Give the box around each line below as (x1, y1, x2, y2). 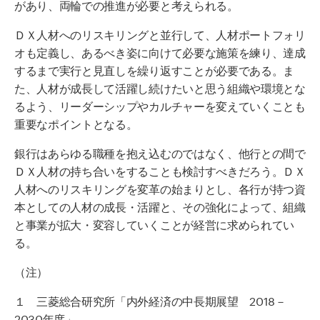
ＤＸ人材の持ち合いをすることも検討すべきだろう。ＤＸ (14, 161, 306, 179)
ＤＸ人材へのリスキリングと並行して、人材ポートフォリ (14, 24, 306, 43)
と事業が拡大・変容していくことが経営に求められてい (14, 214, 294, 233)
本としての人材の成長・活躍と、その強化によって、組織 (14, 196, 306, 215)
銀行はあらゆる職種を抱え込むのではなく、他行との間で (14, 143, 306, 161)
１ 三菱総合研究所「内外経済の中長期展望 (14, 291, 250, 309)
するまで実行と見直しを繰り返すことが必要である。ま (14, 60, 294, 79)
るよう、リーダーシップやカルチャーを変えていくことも (14, 96, 306, 114)
